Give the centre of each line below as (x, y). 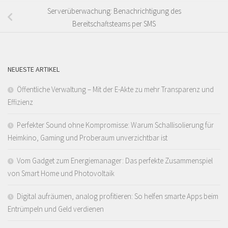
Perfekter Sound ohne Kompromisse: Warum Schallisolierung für (115, 125)
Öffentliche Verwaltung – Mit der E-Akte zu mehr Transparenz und (115, 90)
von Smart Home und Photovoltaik (61, 174)
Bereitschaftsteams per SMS (114, 23)
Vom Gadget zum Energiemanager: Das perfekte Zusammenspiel (115, 161)
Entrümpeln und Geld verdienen (56, 209)
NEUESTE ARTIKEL (34, 69)
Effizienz (20, 102)
